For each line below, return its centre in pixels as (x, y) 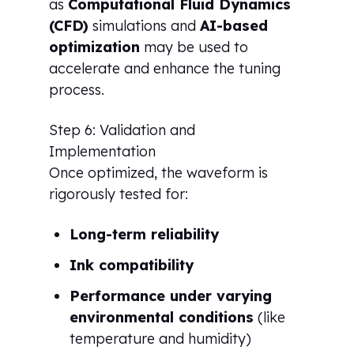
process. (77, 89)
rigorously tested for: (119, 194)
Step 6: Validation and (122, 130)
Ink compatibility (132, 265)
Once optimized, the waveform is (159, 172)
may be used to (194, 47)
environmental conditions (162, 317)
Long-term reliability (145, 234)
